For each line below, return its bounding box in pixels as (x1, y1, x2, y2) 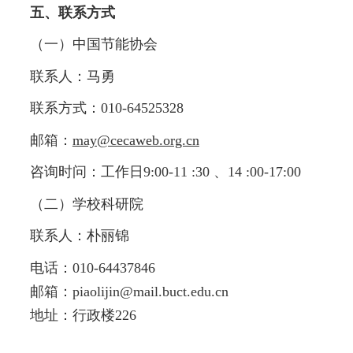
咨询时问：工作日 (29, 164, 143, 180)
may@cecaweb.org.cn (72, 132, 199, 148)
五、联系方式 (29, 4, 115, 20)
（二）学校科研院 (29, 195, 143, 212)
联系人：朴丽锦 (29, 228, 129, 244)
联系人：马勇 (29, 68, 115, 84)
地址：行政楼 (29, 307, 115, 324)
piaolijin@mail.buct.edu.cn (72, 284, 229, 300)
